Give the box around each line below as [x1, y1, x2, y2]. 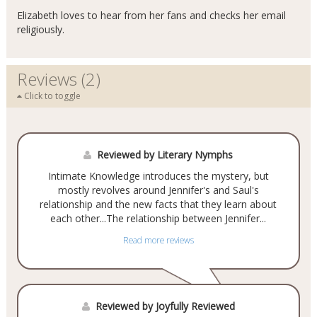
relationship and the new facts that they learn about [40, 197, 277, 211]
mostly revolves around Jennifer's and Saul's [57, 183, 259, 197]
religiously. [16, 23, 64, 36]
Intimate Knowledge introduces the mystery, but [47, 169, 269, 183]
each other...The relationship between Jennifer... [50, 212, 267, 225]
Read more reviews [122, 234, 194, 246]
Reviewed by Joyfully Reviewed [95, 299, 235, 313]
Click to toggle [21, 90, 81, 102]
